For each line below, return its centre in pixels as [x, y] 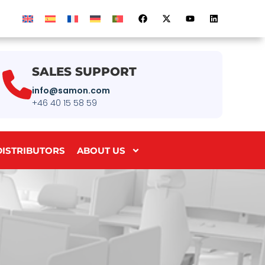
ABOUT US [101, 151]
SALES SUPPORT [85, 71]
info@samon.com [71, 90]
